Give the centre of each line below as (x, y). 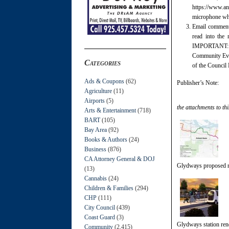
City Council (100, 207)
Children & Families (109, 188)
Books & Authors (106, 139)
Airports (95, 100)
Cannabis (96, 178)
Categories (102, 62)
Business (95, 149)
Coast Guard (100, 217)
